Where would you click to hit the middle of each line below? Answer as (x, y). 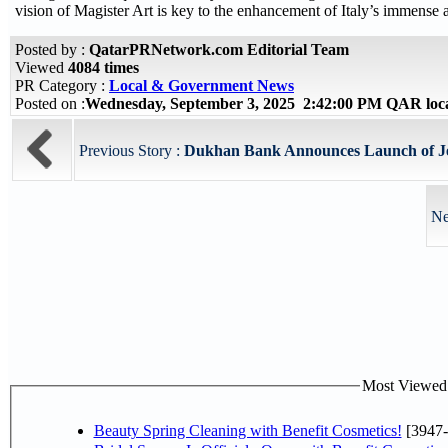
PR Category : (62, 85)
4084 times (103, 67)
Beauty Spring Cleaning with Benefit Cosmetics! (247, 430)
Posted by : (52, 49)
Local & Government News (201, 85)
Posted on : (50, 103)
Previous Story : (131, 150)
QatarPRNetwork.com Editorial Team (219, 49)
